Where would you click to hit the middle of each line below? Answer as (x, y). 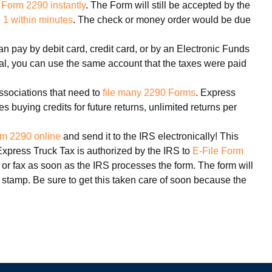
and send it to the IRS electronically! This (150, 136)
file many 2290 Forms (149, 93)
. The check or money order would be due (162, 20)
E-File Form (218, 151)
